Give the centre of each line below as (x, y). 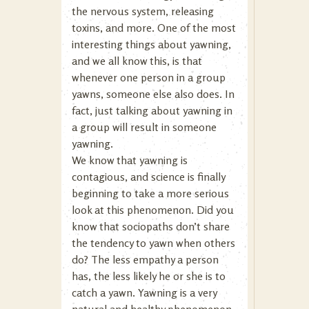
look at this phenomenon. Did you (153, 210)
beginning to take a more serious (150, 193)
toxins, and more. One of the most (154, 28)
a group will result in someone (144, 127)
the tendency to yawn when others (153, 243)
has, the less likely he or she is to (149, 276)
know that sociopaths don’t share (151, 226)
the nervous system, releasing (143, 11)
